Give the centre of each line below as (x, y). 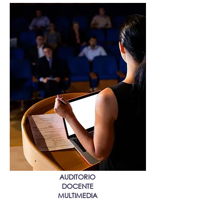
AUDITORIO (77, 177)
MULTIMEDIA (77, 195)
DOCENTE (77, 186)
